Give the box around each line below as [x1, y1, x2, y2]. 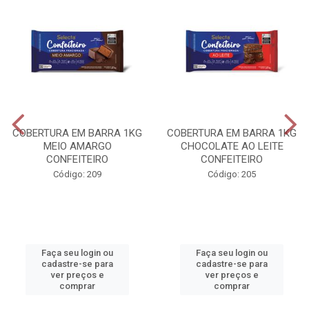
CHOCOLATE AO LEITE [180, 140, 283, 153]
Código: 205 [208, 169, 256, 180]
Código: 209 [53, 169, 101, 180]
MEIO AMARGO [43, 140, 112, 153]
